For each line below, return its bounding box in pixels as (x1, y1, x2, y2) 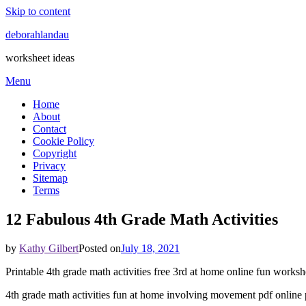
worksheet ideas (5, 52, 74, 64)
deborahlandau (5, 29, 69, 40)
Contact (33, 123, 66, 135)
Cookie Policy (33, 135, 94, 147)
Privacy (33, 160, 66, 171)
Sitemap (33, 172, 68, 184)
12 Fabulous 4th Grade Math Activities (5, 210, 278, 228)
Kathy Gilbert (19, 242, 79, 254)
